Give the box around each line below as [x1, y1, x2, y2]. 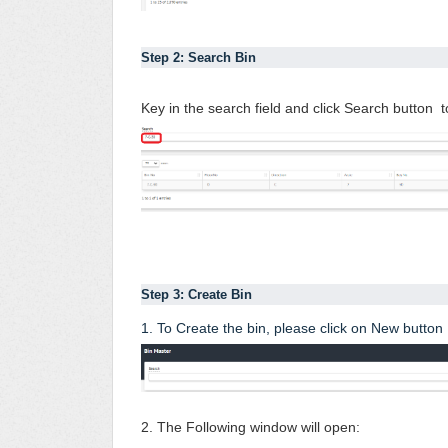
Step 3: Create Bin [141, 287, 256, 303]
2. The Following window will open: [141, 419, 364, 436]
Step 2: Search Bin [141, 50, 260, 66]
